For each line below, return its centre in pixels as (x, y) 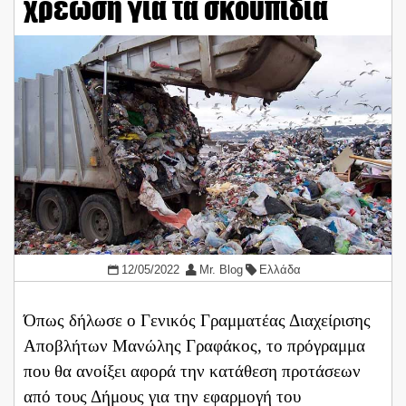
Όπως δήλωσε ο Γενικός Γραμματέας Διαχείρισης (197, 321)
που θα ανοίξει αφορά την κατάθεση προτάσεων (192, 372)
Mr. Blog (221, 270)
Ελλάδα (280, 270)
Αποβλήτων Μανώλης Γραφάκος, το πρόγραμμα (194, 346)
